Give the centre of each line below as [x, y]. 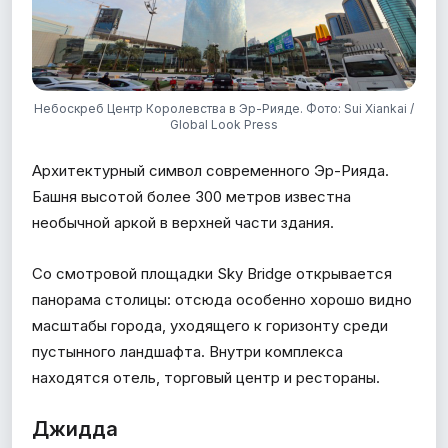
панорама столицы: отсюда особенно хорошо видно [222, 299]
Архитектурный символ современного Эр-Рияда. [210, 170]
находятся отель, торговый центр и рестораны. [206, 377]
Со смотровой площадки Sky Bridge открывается [212, 273]
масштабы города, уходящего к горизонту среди [210, 325]
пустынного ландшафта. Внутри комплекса [187, 351]
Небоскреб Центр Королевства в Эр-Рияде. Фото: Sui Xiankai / [224, 108]
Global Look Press [224, 124]
